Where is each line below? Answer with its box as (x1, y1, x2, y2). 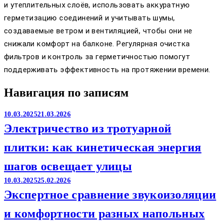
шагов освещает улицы (4, 159, 132, 173)
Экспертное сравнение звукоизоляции (4, 188, 217, 201)
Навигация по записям (4, 86, 128, 99)
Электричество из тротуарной (4, 121, 172, 135)
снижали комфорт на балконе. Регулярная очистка (4, 39, 190, 48)
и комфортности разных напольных (4, 207, 205, 220)
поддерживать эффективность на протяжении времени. (4, 65, 211, 74)
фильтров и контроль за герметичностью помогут (4, 52, 190, 61)
